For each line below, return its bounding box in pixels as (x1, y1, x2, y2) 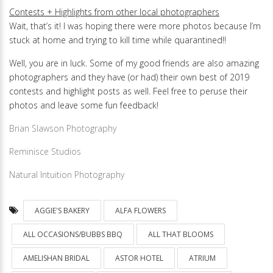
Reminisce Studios (9, 145, 81, 157)
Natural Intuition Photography (9, 168, 124, 180)
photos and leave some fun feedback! (9, 99, 158, 111)
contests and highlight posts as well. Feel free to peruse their (9, 85, 247, 97)
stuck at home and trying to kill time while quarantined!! (9, 34, 226, 46)
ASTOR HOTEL (115, 253, 163, 264)
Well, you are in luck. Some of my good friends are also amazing (9, 57, 259, 69)
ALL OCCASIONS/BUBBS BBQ (23, 229, 122, 240)
